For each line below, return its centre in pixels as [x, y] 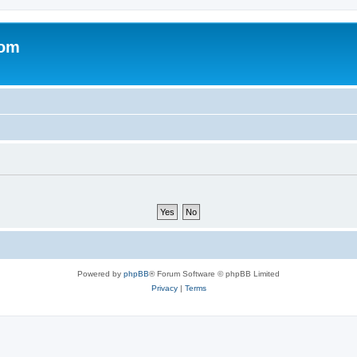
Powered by [100, 273]
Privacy [164, 288]
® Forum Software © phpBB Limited [214, 273]
